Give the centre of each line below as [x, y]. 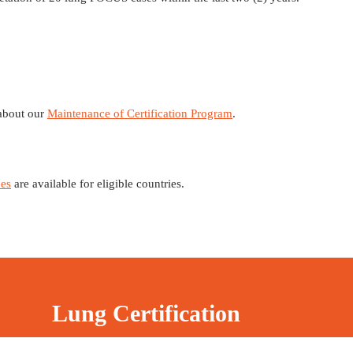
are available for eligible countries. [98, 184]
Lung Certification [146, 314]
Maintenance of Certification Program [140, 114]
